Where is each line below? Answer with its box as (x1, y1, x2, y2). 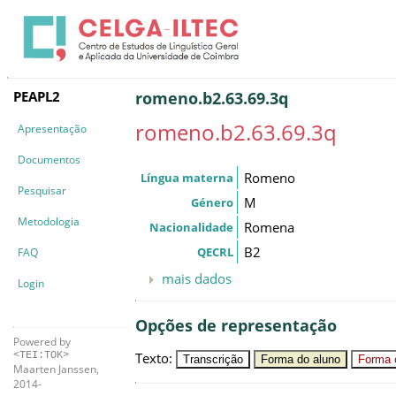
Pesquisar (18, 182, 66, 198)
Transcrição (183, 352, 243, 366)
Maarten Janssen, (13, 361, 99, 377)
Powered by (13, 333, 71, 349)
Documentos (18, 151, 80, 167)
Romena (244, 217, 294, 236)
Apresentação (18, 120, 87, 136)
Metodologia (18, 213, 80, 229)
